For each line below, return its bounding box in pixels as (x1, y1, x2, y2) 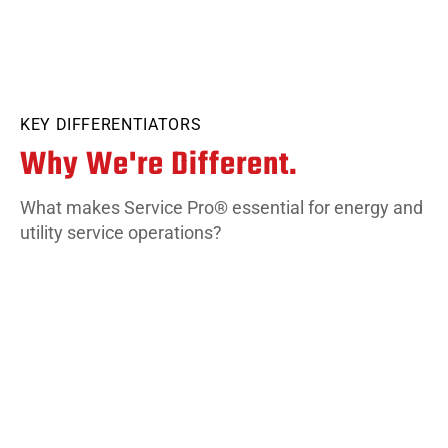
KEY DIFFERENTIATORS (20, 114, 202, 134)
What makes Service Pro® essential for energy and (20, 196, 423, 218)
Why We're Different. (20, 139, 298, 191)
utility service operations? (20, 221, 222, 243)
